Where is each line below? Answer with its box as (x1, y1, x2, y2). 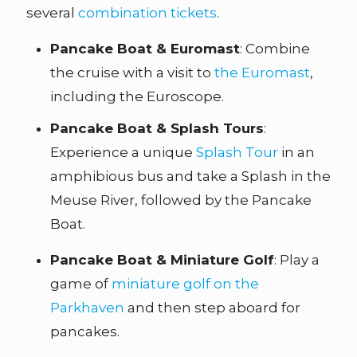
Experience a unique (50, 143, 196, 160)
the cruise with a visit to (50, 64, 214, 80)
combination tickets (78, 4, 217, 21)
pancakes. (50, 323, 120, 339)
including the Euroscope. (50, 88, 224, 104)
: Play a (274, 251, 320, 268)
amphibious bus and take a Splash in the (50, 167, 331, 184)
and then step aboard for (124, 299, 300, 316)
